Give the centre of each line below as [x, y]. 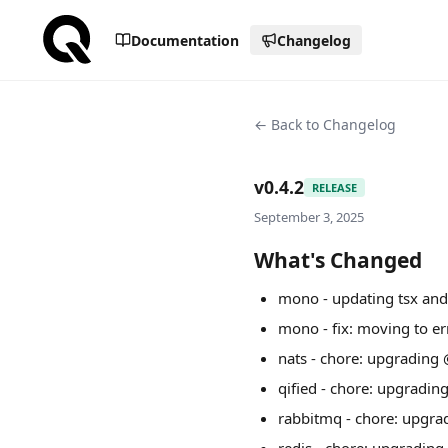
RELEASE [334, 187]
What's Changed [338, 260]
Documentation [184, 40]
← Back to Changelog [325, 124]
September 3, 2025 [309, 217]
